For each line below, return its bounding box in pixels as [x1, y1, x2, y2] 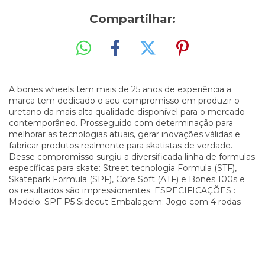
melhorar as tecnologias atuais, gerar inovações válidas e [9, 128, 240, 140]
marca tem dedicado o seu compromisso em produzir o [9, 95, 240, 106]
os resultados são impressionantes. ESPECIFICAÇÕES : [9, 185, 235, 196]
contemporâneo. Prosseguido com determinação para [9, 117, 233, 128]
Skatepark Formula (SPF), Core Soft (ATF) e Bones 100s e [9, 173, 245, 185]
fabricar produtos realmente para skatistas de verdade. [9, 140, 232, 151]
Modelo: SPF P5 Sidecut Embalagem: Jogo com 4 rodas [9, 196, 241, 207]
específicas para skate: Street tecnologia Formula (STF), [9, 162, 237, 173]
